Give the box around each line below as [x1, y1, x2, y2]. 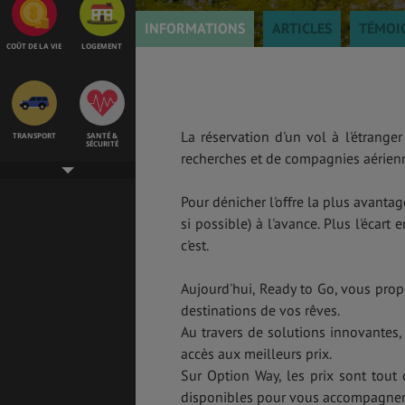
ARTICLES [272, 19, 332, 37]
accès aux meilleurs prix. [181, 344, 332, 363]
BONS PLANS [11, 309, 57, 320]
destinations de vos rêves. [181, 301, 340, 319]
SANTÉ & [86, 129, 118, 140]
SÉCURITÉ [85, 137, 118, 148]
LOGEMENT [81, 40, 122, 51]
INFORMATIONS [145, 19, 245, 37]
